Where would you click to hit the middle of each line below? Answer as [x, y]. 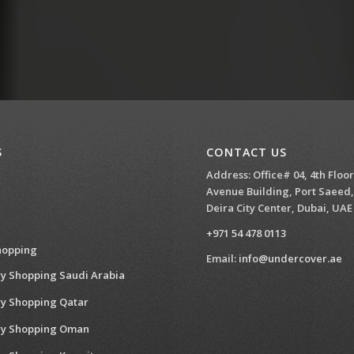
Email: [223, 258]
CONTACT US [247, 152]
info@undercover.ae [291, 258]
